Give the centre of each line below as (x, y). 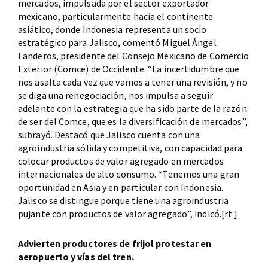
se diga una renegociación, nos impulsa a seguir (115, 95)
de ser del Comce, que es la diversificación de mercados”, (133, 121)
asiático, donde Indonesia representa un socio (112, 29)
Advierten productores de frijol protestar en (115, 243)
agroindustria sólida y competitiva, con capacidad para (130, 147)
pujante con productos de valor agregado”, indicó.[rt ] (128, 213)
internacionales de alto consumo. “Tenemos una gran (129, 174)
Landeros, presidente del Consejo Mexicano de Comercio (134, 55)
